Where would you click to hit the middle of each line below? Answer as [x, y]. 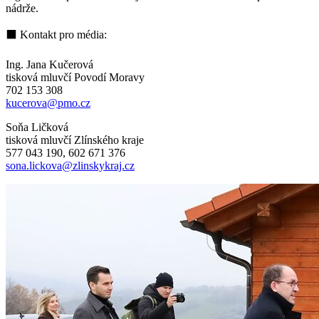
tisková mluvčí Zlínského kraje [75, 140]
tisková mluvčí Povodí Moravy [75, 77]
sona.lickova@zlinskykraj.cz [70, 165]
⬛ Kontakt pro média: [56, 34]
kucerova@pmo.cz [48, 103]
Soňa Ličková [37, 127]
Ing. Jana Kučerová [49, 64]
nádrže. [22, 8]
